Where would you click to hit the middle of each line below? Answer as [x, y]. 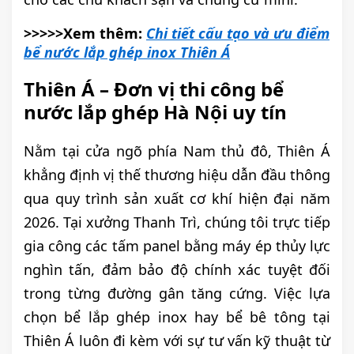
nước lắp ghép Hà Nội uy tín [155, 112]
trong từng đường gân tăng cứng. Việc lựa [177, 294]
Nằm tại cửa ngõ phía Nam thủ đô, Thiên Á [177, 151]
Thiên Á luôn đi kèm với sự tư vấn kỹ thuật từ [177, 341]
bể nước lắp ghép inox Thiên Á [127, 53]
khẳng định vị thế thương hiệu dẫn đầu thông [177, 175]
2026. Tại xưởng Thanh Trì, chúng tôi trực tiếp [177, 222]
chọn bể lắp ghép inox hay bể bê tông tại [177, 317]
